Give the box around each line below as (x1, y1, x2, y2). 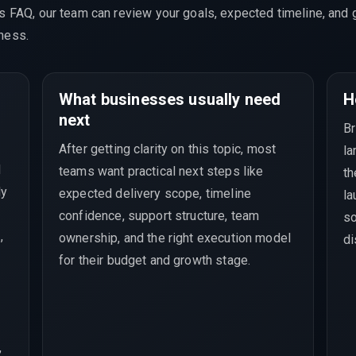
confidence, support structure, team (59, 207, 260, 223)
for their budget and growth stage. (59, 252, 251, 268)
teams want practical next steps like (59, 163, 264, 179)
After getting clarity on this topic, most (59, 141, 277, 157)
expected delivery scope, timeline (59, 185, 251, 201)
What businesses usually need (59, 90, 281, 109)
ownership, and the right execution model (59, 230, 292, 246)
